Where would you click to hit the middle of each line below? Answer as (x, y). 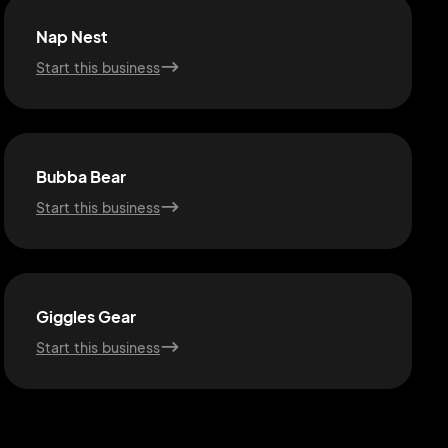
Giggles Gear (86, 316)
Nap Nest (72, 36)
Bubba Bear (81, 176)
